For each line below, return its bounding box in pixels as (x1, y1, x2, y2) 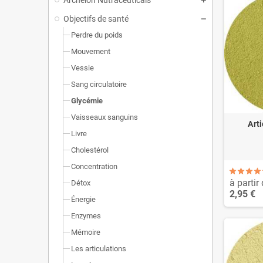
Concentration (71, 161, 117, 171)
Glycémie (71, 96, 103, 105)
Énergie (71, 194, 96, 204)
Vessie (71, 63, 94, 72)
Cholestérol (71, 145, 109, 154)
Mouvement (71, 46, 110, 56)
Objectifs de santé (63, 14, 129, 23)
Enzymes (71, 211, 101, 220)
